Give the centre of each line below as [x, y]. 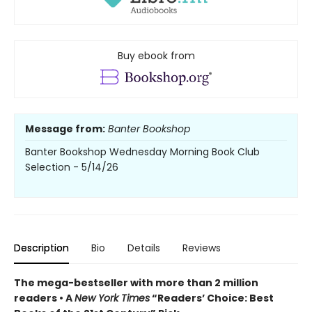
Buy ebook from [156, 56]
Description [41, 248]
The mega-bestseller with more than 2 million [136, 282]
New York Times [112, 298]
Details [144, 248]
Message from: [65, 128]
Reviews [202, 248]
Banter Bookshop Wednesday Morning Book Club [142, 151]
